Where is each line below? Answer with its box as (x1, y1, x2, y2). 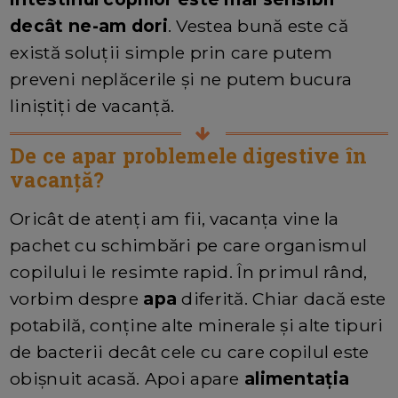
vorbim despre (10, 288, 144, 310)
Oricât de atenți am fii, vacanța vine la (10, 208, 339, 230)
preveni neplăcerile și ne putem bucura (10, 68, 353, 91)
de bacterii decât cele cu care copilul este (10, 341, 370, 363)
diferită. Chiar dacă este (181, 288, 386, 310)
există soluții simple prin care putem (10, 42, 332, 64)
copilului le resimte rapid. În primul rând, (10, 261, 368, 283)
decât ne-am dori (10, 15, 168, 37)
